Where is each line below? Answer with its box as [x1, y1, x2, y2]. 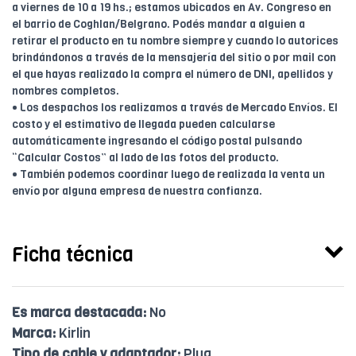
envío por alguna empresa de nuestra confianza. [12, 184, 262, 199]
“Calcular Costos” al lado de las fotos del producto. [12, 150, 279, 166]
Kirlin [56, 324, 91, 343]
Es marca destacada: [12, 304, 146, 323]
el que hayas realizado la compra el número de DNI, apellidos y [12, 67, 333, 83]
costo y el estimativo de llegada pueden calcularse [12, 117, 275, 133]
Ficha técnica [12, 242, 133, 269]
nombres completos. [12, 83, 119, 99]
